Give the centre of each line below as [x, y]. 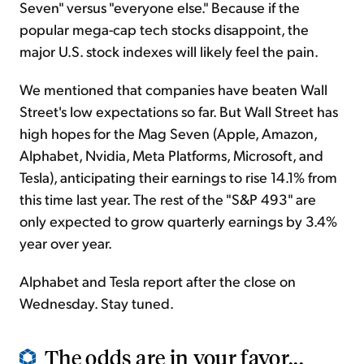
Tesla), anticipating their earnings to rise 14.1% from [178, 177]
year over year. [66, 243]
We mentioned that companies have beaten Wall [173, 89]
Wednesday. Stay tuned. [97, 303]
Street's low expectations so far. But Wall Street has [179, 111]
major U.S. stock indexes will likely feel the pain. [169, 51]
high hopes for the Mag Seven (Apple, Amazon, [168, 133]
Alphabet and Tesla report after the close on [158, 281]
